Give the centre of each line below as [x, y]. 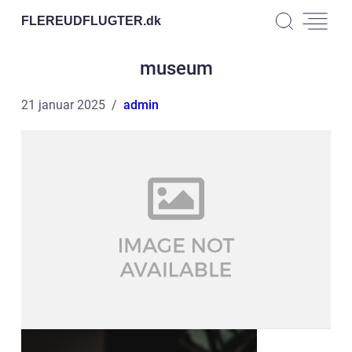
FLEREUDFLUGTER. [84, 20]
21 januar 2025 [63, 105]
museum [176, 68]
